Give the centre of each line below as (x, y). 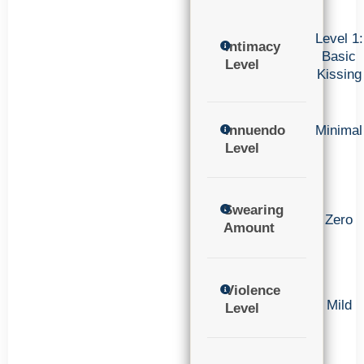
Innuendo (255, 130)
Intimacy (253, 46)
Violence (253, 290)
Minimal (339, 130)
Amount (249, 228)
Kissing (339, 74)
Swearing (254, 210)
